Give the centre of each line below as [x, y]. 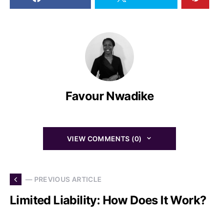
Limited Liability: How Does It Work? [108, 200]
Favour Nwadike [109, 96]
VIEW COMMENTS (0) [104, 138]
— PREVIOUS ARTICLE [64, 179]
